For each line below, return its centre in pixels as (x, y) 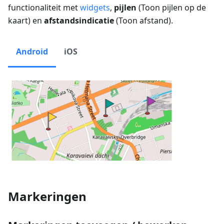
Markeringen (47, 196)
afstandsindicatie (79, 21)
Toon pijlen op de (173, 8)
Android (32, 52)
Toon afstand (143, 21)
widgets (95, 8)
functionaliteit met (44, 8)
